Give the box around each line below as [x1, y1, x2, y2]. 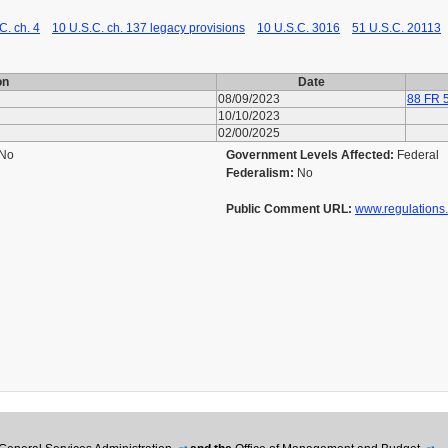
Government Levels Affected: [226, 148, 394, 162]
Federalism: [226, 166, 294, 180]
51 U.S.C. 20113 [352, 21, 441, 35]
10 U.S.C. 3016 [257, 21, 340, 35]
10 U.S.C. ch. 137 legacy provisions [52, 21, 245, 35]
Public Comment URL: [226, 202, 352, 216]
